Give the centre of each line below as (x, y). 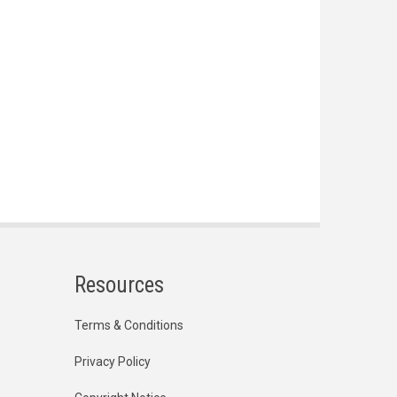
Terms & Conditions (128, 325)
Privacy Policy (112, 361)
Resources (119, 284)
